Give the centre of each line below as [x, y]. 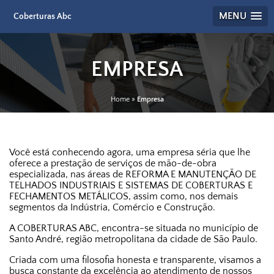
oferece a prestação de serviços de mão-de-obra [113, 163]
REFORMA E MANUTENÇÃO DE [191, 174]
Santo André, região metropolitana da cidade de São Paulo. [133, 239]
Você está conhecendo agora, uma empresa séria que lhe [130, 152]
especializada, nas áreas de [67, 174]
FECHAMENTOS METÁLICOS [69, 196]
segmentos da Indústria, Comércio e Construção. [112, 207]
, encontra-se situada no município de [177, 228]
